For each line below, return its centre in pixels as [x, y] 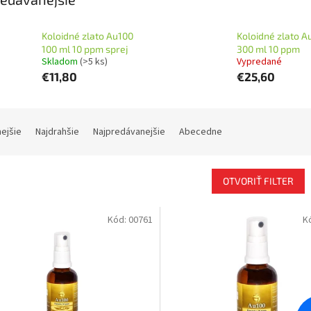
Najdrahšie [57, 132]
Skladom [61, 62]
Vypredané [259, 62]
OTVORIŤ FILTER [258, 181]
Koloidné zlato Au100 [87, 36]
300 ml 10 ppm [268, 49]
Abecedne [201, 132]
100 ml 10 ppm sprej [85, 49]
